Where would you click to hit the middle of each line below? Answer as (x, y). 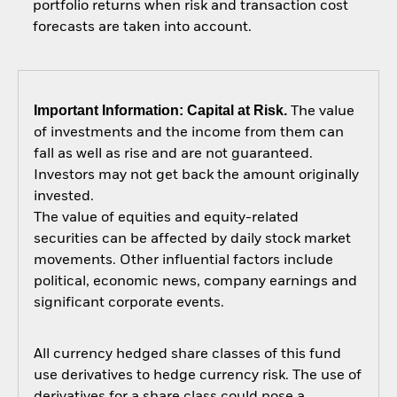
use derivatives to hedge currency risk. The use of (197, 375)
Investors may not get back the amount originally (196, 176)
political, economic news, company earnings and (195, 282)
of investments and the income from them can (188, 133)
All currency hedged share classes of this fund (187, 354)
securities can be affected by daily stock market (192, 240)
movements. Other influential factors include (183, 261)
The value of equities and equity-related (166, 218)
